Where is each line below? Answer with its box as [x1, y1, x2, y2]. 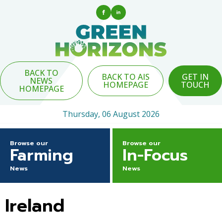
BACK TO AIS [101, 71, 150, 82]
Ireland [5, 192, 64, 219]
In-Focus [122, 143, 188, 167]
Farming [10, 143, 73, 167]
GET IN [182, 71, 209, 82]
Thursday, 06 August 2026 [62, 108, 160, 119]
